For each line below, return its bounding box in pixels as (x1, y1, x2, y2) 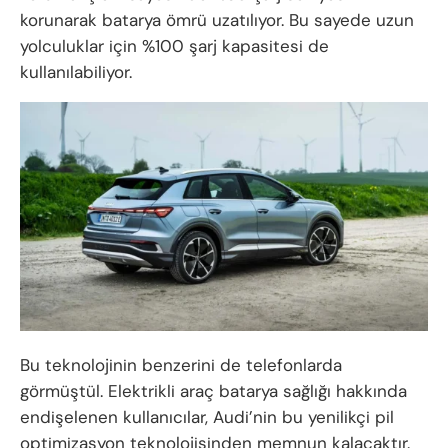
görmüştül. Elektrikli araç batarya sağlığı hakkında (20, 380, 407, 403)
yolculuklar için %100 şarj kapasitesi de (20, 35, 329, 58)
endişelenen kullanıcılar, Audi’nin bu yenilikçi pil (20, 406, 394, 429)
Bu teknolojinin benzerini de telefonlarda (20, 354, 342, 377)
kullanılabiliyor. (20, 61, 132, 84)
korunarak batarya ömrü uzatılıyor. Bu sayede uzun (20, 9, 414, 32)
